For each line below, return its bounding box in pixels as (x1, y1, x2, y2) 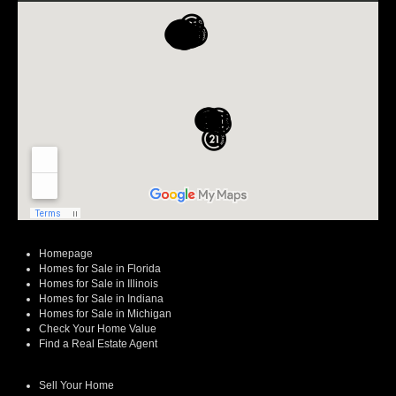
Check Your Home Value (39, 323, 156, 336)
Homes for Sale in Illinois (39, 278, 158, 291)
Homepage (39, 247, 93, 261)
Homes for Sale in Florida (39, 263, 161, 276)
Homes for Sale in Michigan (39, 308, 171, 321)
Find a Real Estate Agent (39, 338, 157, 351)
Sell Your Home (39, 379, 114, 392)
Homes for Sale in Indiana (39, 293, 164, 306)
